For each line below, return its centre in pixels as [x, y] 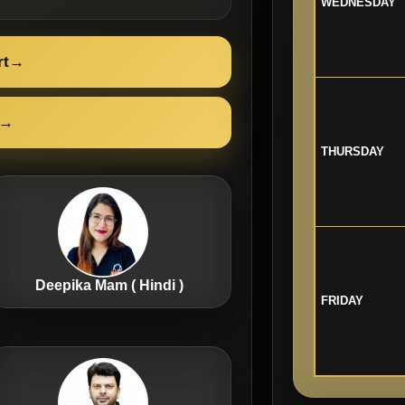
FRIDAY [342, 301]
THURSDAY [352, 151]
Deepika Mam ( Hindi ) [110, 285]
